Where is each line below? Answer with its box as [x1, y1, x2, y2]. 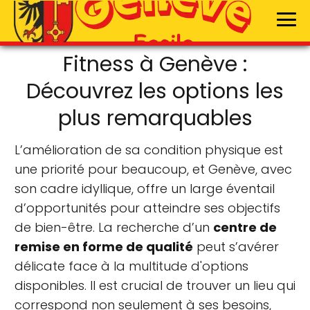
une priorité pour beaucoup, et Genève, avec [15, 161, 292, 178]
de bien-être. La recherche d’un [15, 219, 213, 236]
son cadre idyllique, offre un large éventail [15, 180, 275, 197]
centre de [213, 219, 277, 236]
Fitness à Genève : [63, 50, 247, 79]
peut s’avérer [193, 238, 279, 255]
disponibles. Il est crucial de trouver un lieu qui [15, 277, 295, 294]
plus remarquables [57, 104, 253, 133]
